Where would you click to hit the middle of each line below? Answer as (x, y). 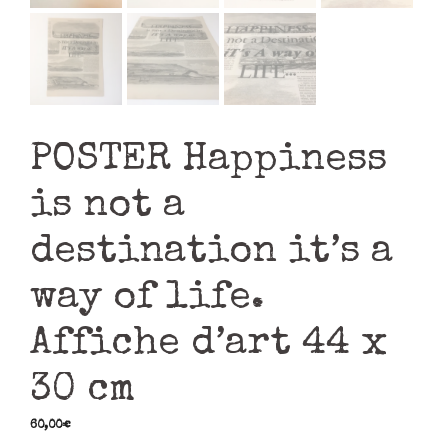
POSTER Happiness (208, 162)
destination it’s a (211, 254)
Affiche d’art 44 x (208, 346)
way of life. (147, 300)
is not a (107, 208)
